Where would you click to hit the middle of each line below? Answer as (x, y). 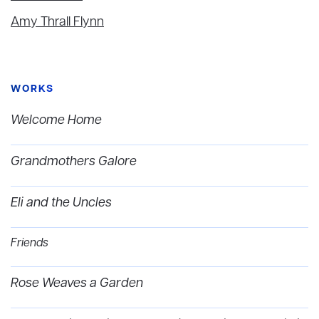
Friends (30, 243)
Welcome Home (56, 120)
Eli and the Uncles (61, 203)
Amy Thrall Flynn (57, 22)
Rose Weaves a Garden (77, 283)
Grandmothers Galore (74, 161)
